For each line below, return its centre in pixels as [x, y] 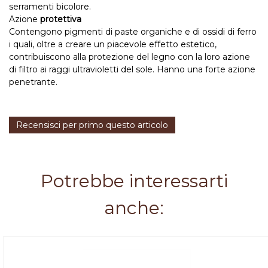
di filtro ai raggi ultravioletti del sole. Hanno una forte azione [132, 69]
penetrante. [33, 82]
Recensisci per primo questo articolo [92, 125]
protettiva [61, 19]
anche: [134, 208]
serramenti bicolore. [50, 7]
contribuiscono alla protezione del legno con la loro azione [130, 57]
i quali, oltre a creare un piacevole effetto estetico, [113, 44]
